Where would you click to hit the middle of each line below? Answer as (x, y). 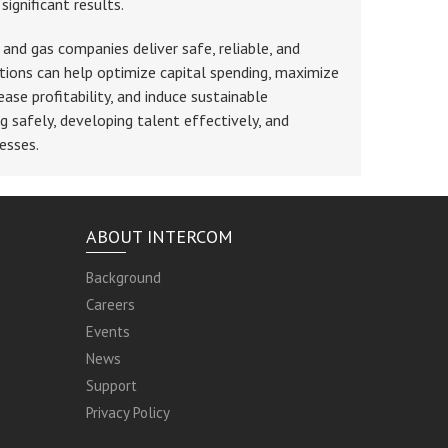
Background (123, 277)
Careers (110, 304)
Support (111, 385)
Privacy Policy (127, 412)
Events (107, 331)
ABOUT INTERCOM (159, 236)
